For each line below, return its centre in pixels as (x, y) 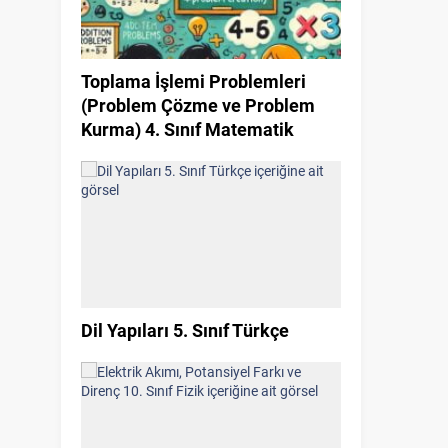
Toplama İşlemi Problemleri (193, 81)
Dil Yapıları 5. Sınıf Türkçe (185, 329)
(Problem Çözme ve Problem (198, 105)
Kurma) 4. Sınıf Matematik (187, 129)
